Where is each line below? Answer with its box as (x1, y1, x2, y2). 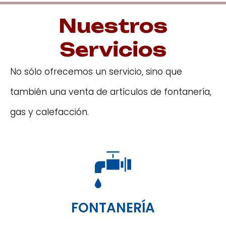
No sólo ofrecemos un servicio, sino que (10, 65, 182, 78)
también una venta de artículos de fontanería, (10, 85, 211, 98)
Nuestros (59, 14, 167, 37)
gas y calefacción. (10, 105, 89, 118)
